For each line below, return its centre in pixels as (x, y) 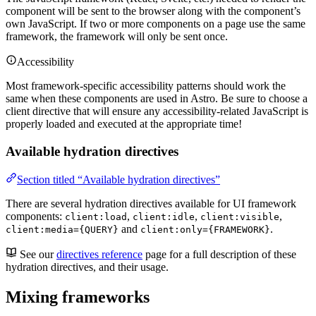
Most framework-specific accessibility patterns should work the (146, 85)
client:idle (164, 217)
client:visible (240, 217)
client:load (96, 217)
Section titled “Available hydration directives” (119, 180)
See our (38, 255)
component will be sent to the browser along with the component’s (153, 11)
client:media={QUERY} (62, 230)
